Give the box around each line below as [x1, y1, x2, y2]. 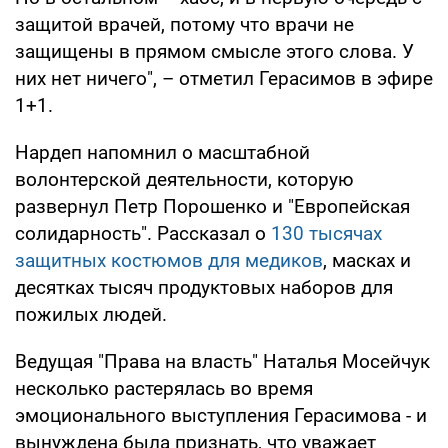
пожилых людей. [15, 303, 167, 327]
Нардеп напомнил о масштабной [15, 141, 310, 165]
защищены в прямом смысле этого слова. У [15, 40, 414, 64]
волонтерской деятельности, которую [15, 168, 354, 192]
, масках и [323, 249, 411, 273]
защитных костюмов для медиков [15, 249, 323, 273]
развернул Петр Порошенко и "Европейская [15, 195, 410, 219]
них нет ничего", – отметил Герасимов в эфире [15, 67, 433, 91]
